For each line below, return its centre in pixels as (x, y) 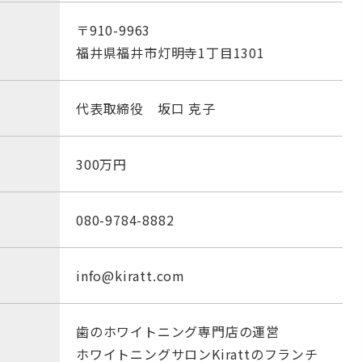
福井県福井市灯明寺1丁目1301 (170, 53)
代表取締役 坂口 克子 (146, 109)
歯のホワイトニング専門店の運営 (178, 332)
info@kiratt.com (130, 276)
